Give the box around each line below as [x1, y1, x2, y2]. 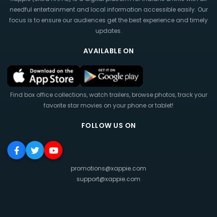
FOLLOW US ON [81, 121, 136, 131]
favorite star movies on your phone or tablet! [44, 101, 173, 110]
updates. [95, 27, 122, 35]
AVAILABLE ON [83, 46, 134, 56]
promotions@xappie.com [71, 164, 146, 172]
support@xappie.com [77, 174, 140, 183]
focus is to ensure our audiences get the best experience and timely [9, 16, 208, 25]
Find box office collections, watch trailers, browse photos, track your [10, 91, 207, 99]
